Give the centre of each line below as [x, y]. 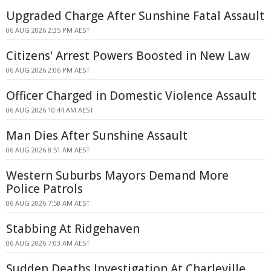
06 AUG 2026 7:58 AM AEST [48, 203]
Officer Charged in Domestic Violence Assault [131, 96]
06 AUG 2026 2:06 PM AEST [48, 70]
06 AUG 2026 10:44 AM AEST [50, 110]
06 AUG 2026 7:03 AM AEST [48, 243]
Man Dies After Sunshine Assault [97, 135]
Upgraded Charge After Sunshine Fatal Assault [135, 16]
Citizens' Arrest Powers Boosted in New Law [128, 56]
